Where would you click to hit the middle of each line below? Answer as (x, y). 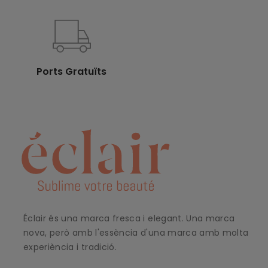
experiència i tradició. (70, 247)
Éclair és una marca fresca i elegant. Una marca (129, 219)
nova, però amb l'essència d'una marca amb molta (136, 233)
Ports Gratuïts (71, 71)
